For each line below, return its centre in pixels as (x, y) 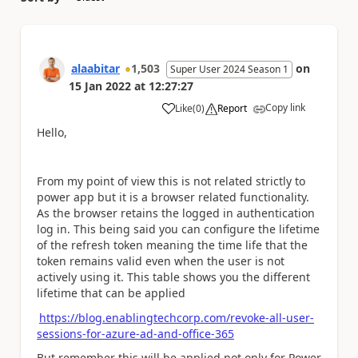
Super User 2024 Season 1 (229, 69)
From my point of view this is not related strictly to (171, 181)
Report (232, 108)
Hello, (52, 132)
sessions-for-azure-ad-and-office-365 (135, 333)
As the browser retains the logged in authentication (176, 213)
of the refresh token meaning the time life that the (172, 245)
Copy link (285, 107)
